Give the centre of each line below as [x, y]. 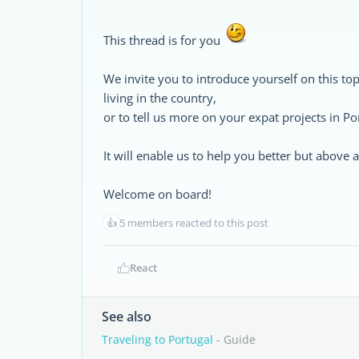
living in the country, [160, 98]
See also [127, 317]
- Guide [234, 339]
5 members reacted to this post [194, 223]
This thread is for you [163, 40]
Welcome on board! [157, 194]
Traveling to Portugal [157, 339]
